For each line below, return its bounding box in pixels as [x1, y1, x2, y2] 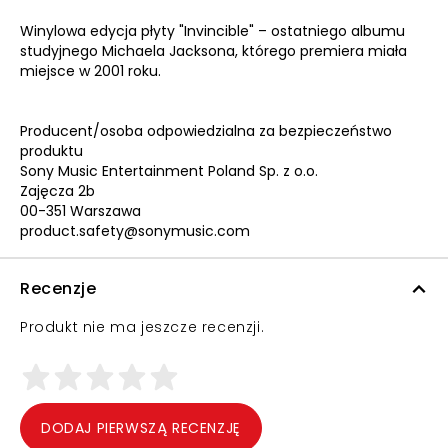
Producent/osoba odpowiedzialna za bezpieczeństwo [20, 121, 392, 141]
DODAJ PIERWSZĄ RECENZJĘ [41, 418, 241, 438]
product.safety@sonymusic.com [20, 221, 250, 241]
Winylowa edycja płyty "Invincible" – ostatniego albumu [20, 21, 405, 41]
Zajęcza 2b [20, 181, 95, 201]
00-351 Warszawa [20, 201, 141, 221]
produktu [20, 141, 83, 161]
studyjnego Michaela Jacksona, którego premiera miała [20, 41, 407, 61]
